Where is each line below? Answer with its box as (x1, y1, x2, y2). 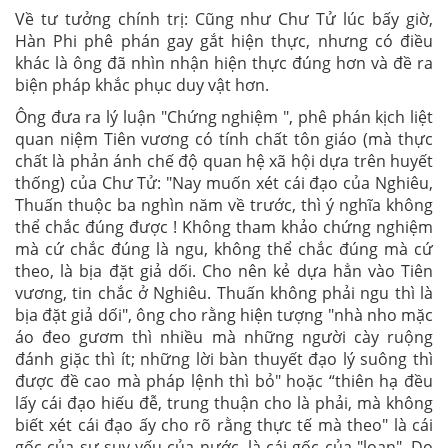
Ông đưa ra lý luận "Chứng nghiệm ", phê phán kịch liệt (15, 106, 433, 128)
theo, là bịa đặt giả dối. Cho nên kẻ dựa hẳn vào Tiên (15, 260, 433, 282)
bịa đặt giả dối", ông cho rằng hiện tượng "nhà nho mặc (15, 304, 433, 326)
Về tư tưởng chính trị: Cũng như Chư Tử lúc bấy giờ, (15, 8, 433, 30)
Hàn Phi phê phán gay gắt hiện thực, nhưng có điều (15, 30, 433, 52)
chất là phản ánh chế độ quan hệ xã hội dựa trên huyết (15, 150, 433, 172)
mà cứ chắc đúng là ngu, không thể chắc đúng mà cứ (15, 238, 433, 260)
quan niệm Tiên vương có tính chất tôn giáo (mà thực (15, 128, 433, 150)
